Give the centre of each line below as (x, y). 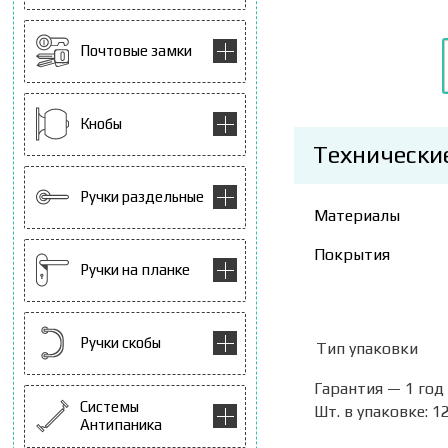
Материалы (357, 215)
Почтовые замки (136, 51)
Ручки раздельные (142, 197)
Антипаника (121, 425)
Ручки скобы (120, 343)
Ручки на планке (135, 270)
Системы (109, 407)
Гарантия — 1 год (379, 388)
